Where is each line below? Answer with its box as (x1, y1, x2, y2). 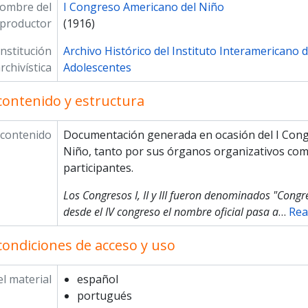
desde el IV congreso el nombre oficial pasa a (63, 204, 278, 219)
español (76, 272, 118, 287)
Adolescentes (63, 60, 131, 75)
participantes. (63, 160, 133, 175)
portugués (76, 288, 132, 303)
